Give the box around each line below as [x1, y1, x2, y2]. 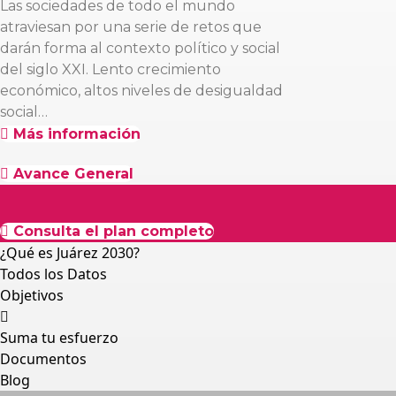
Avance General [13, 165, 133, 182]
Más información [13, 126, 141, 142]
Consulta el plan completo [13, 223, 214, 240]
